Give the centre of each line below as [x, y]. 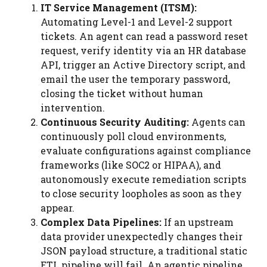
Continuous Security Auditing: [115, 122]
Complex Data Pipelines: [101, 222]
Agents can [217, 122]
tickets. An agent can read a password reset [144, 36]
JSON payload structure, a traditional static [144, 251]
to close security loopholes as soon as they [141, 193]
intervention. [73, 108]
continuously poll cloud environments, [133, 136]
